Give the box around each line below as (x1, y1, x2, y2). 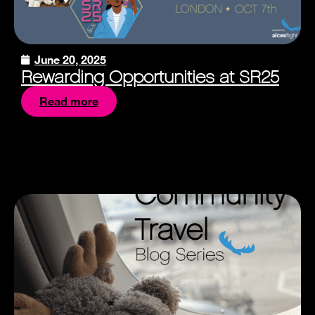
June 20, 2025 (34, 53, 106, 67)
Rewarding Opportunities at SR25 (21, 66, 279, 89)
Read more (39, 94, 98, 108)
